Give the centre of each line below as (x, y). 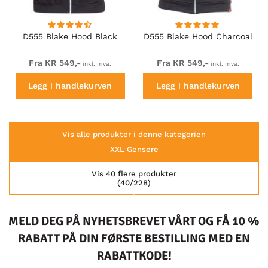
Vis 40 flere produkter (134, 174)
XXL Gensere (134, 150)
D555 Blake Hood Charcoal (198, 36)
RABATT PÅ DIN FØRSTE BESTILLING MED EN (134, 239)
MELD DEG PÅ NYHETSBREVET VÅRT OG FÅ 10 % (134, 221)
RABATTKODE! (134, 256)
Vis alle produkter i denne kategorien (134, 135)
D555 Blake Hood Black (70, 36)
